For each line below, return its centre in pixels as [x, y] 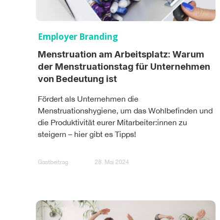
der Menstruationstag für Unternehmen [124, 66]
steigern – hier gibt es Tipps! [87, 134]
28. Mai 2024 [112, 162]
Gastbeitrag [53, 162]
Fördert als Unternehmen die [88, 98]
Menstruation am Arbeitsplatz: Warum [121, 54]
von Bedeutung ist [77, 79]
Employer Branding [78, 36]
